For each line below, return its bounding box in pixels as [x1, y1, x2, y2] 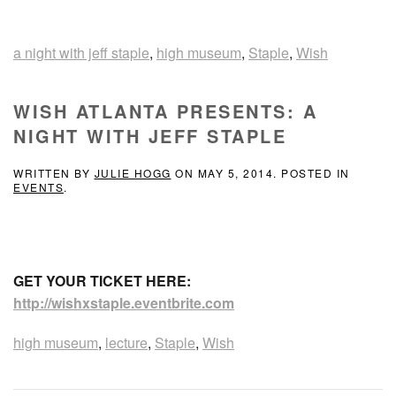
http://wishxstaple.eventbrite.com [13, 292, 234, 313]
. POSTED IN [273, 164, 350, 180]
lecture [105, 331, 148, 353]
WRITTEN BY [13, 164, 95, 180]
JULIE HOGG [94, 164, 171, 180]
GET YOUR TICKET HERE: [13, 270, 191, 291]
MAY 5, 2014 [197, 164, 273, 180]
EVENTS [13, 179, 64, 194]
